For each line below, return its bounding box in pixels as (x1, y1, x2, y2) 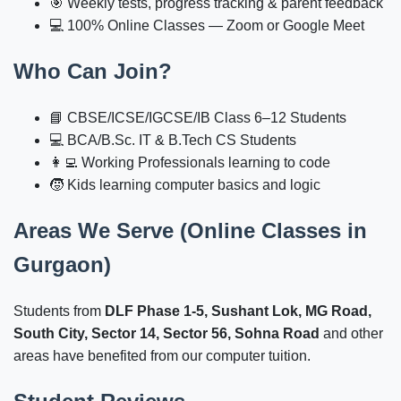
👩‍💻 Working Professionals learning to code (49, 154, 330, 170)
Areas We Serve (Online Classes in (13, 218, 367, 243)
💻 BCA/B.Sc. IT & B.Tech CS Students (49, 132, 296, 148)
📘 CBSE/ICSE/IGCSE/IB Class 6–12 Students (49, 109, 346, 125)
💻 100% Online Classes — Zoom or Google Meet (49, 18, 364, 34)
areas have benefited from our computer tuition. (13, 347, 311, 363)
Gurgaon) (13, 252, 111, 277)
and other (320, 325, 383, 341)
